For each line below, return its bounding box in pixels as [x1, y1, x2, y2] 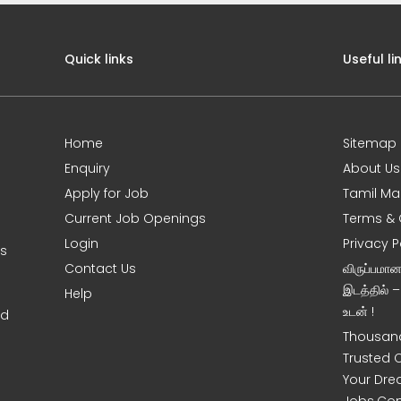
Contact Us [64, 260, 137, 277]
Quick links [64, 50, 134, 68]
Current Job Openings [64, 209, 207, 227]
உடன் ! [343, 303, 375, 320]
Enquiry [64, 159, 111, 177]
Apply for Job [64, 184, 149, 202]
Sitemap [343, 134, 397, 152]
